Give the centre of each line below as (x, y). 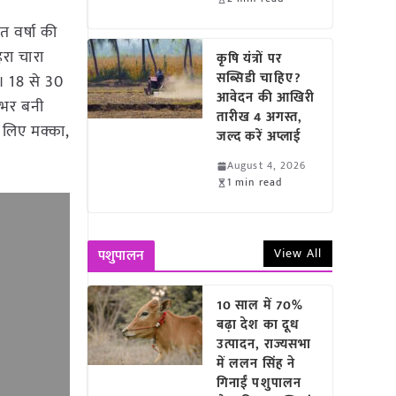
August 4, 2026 (267, 165)
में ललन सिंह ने (256, 364)
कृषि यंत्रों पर (249, 59)
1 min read (255, 182)
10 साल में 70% (260, 305)
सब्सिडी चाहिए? (259, 78)
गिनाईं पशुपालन (259, 383)
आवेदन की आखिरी (266, 98)
